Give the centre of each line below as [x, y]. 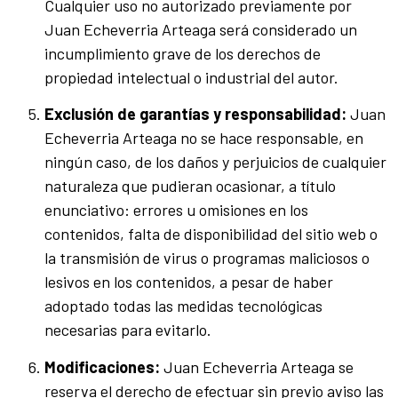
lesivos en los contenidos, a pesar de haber [189, 282]
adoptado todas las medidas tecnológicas [183, 306]
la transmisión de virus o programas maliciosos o [207, 258]
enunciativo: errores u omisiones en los [176, 210]
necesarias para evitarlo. [128, 330]
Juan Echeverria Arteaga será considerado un [201, 29]
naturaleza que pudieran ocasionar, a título [190, 186]
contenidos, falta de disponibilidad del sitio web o [211, 234]
